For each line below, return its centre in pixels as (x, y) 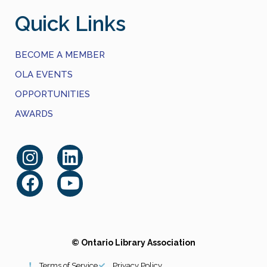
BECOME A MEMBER (60, 55)
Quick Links (70, 23)
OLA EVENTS (44, 74)
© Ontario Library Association (133, 242)
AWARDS (34, 114)
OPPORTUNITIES (52, 94)
